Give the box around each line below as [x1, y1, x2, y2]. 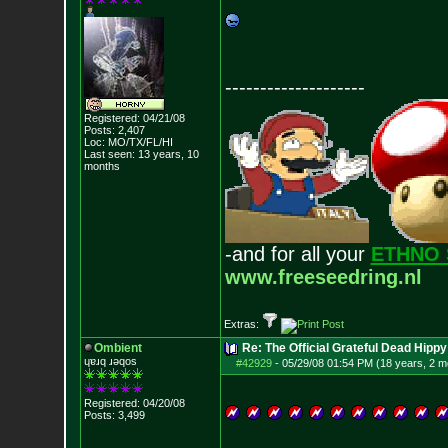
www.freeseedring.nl [224, 266, 422, 288]
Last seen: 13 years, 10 [83, 148, 199, 160]
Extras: [223, 318, 262, 330]
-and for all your [224, 243, 371, 265]
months [83, 160, 120, 172]
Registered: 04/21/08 [83, 112, 185, 124]
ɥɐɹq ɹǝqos [83, 355, 137, 367]
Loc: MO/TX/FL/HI [83, 136, 173, 148]
